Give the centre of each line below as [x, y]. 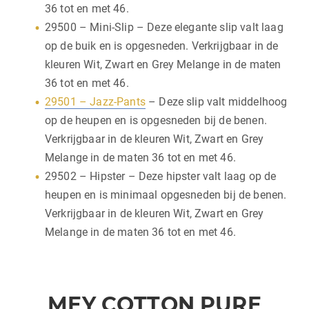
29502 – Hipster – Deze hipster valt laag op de [161, 176]
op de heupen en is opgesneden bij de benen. [156, 120]
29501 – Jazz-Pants [95, 101]
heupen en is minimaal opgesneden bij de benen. [166, 195]
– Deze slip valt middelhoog [216, 101]
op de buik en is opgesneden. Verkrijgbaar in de [162, 46]
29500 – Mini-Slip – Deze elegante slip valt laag [164, 27]
